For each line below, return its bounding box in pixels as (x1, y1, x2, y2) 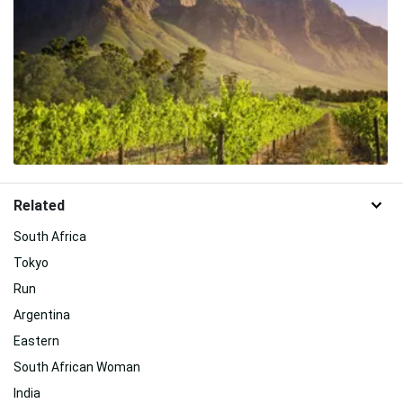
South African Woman (13, 360, 140, 375)
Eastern (13, 334, 59, 349)
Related (13, 196, 65, 214)
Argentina (13, 308, 70, 323)
